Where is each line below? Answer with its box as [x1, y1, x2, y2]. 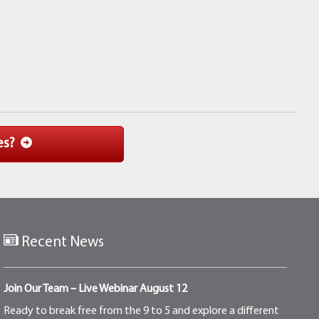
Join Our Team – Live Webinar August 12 [4, 283, 188, 296]
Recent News [19, 235, 105, 251]
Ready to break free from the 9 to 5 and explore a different [4, 305, 280, 318]
